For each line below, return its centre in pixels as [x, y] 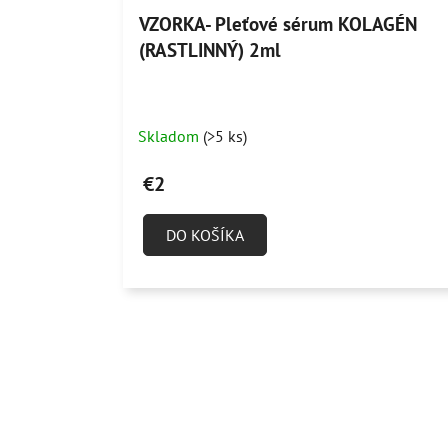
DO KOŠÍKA [204, 235]
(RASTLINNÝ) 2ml [209, 50]
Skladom [170, 136]
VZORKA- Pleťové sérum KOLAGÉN [277, 24]
